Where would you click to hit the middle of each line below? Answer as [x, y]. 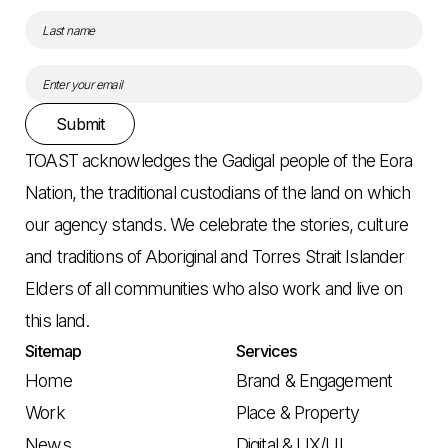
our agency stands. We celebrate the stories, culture [216, 225]
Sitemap [53, 351]
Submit [80, 124]
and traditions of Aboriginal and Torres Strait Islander [215, 257]
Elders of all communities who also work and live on [213, 289]
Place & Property [297, 413]
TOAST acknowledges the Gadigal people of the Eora [219, 161]
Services [267, 351]
